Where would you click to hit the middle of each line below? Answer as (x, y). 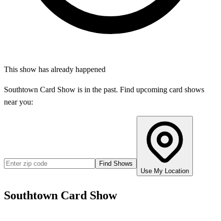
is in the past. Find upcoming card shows (140, 90)
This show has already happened (55, 69)
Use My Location (165, 171)
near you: (18, 102)
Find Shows (116, 164)
